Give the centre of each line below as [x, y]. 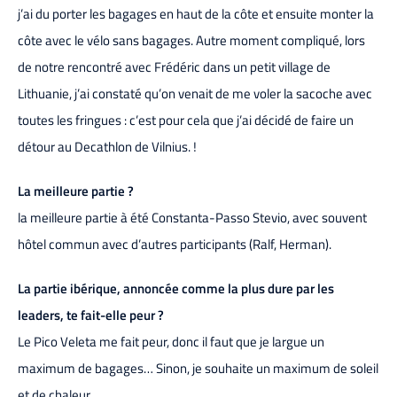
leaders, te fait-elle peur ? [91, 315]
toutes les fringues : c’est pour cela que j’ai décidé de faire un [186, 121]
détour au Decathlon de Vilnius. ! [107, 147]
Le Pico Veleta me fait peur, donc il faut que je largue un [171, 342]
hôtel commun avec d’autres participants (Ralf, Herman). [175, 245]
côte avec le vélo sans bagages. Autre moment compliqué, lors [191, 41]
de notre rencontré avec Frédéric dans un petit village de [174, 67]
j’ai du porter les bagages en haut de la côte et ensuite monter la [196, 14]
